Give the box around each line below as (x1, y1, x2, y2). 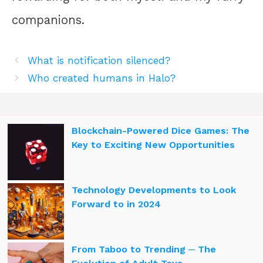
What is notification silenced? (28, 54, 171, 66)
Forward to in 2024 (72, 198, 161, 210)
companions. (12, 12, 85, 27)
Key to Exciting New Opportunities (72, 139, 235, 150)
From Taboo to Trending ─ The (72, 243, 216, 255)
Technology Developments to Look (72, 184, 236, 195)
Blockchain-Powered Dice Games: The (72, 124, 249, 136)
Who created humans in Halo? (28, 72, 176, 84)
